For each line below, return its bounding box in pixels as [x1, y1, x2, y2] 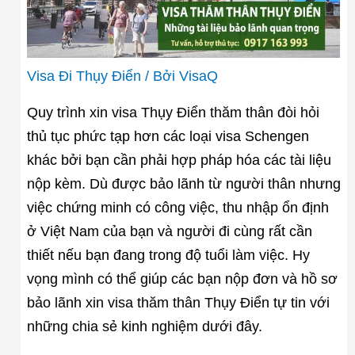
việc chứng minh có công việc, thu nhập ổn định [26, 199, 329, 216]
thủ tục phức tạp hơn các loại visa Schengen [26, 128, 309, 144]
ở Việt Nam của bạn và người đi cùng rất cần [26, 223, 312, 239]
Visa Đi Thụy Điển [26, 67, 141, 84]
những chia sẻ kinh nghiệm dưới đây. [26, 318, 262, 334]
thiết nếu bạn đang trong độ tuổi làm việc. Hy [26, 246, 310, 263]
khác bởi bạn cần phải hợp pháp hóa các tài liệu [26, 151, 331, 168]
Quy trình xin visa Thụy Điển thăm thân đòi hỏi [26, 104, 319, 120]
